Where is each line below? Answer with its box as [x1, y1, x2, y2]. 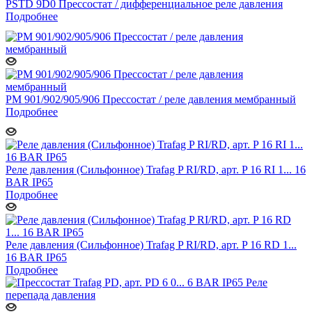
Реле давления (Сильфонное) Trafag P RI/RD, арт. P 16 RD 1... [6, 238, 297, 251]
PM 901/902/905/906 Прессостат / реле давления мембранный [6, 93, 296, 105]
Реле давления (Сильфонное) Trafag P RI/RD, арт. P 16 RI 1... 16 [6, 163, 306, 175]
